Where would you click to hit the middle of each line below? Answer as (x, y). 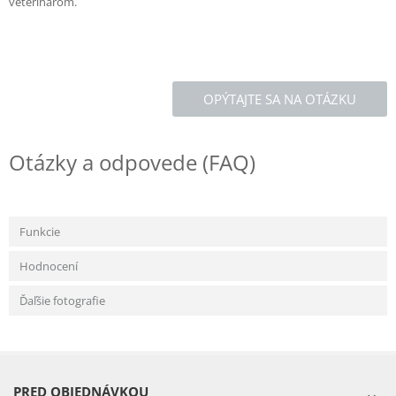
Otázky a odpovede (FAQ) (132, 162)
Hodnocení (49, 266)
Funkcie (40, 232)
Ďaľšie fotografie (62, 301)
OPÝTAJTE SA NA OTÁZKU (280, 99)
